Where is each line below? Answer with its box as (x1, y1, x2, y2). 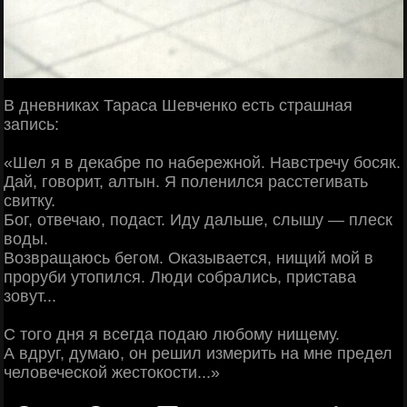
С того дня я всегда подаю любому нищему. (4, 324, 340, 343)
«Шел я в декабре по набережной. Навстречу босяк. (4, 153, 401, 172)
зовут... (4, 286, 56, 305)
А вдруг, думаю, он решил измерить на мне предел (4, 343, 392, 362)
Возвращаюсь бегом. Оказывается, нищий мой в (4, 248, 373, 267)
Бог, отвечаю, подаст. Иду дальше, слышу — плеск (4, 210, 392, 229)
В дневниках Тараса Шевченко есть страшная (4, 95, 352, 114)
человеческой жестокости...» (4, 362, 220, 382)
